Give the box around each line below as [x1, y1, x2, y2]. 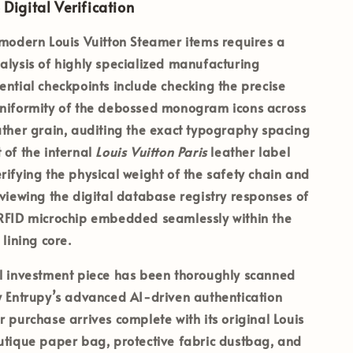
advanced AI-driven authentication [61, 287, 283, 305]
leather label [206, 142, 291, 160]
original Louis [221, 309, 304, 327]
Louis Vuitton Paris [95, 142, 207, 160]
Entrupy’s [6, 287, 61, 305]
